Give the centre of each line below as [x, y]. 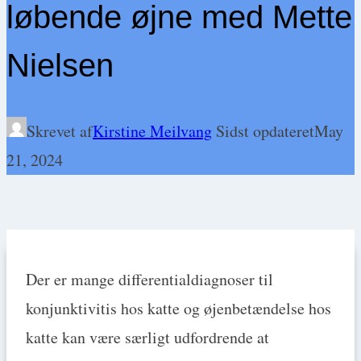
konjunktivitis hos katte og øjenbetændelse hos [178, 308]
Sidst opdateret [265, 131]
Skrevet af [60, 131]
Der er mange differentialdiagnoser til [149, 279]
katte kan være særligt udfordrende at [147, 337]
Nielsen [60, 66]
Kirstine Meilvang [152, 131]
